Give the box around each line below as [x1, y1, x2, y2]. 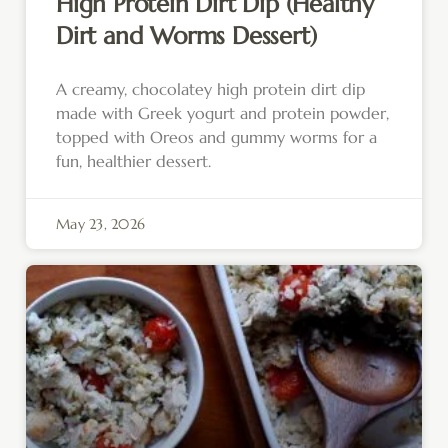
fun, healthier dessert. [56, 151, 211, 172]
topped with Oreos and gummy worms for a [56, 127, 377, 148]
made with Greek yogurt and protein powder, [56, 103, 389, 124]
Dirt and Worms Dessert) [56, 21, 317, 52]
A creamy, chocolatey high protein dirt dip [56, 79, 365, 100]
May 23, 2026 [56, 215, 145, 234]
